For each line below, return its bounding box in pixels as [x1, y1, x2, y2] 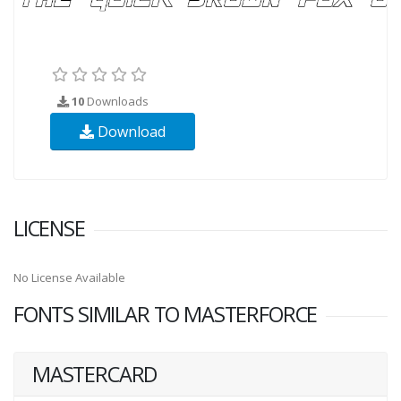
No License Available [13, 269, 125, 286]
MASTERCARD [32, 359, 158, 388]
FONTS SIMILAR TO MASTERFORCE [13, 299, 318, 328]
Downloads [84, 92, 149, 109]
